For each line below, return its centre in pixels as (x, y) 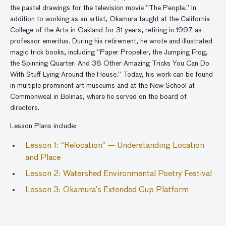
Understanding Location (161, 146)
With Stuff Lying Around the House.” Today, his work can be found (111, 75)
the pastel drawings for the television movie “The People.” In (103, 8)
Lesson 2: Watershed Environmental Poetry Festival (119, 174)
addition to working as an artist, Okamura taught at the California (110, 19)
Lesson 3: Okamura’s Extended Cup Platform (107, 190)
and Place (43, 158)
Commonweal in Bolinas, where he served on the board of (98, 97)
